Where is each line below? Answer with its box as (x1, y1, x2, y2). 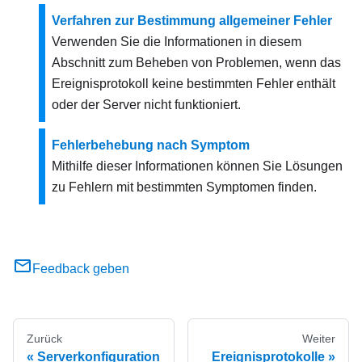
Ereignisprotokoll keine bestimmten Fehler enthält (52, 77, 335, 90)
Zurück (27, 332, 62, 345)
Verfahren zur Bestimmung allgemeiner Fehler (52, 14, 332, 27)
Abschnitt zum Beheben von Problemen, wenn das (52, 56, 341, 69)
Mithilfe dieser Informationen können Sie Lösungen (52, 159, 343, 173)
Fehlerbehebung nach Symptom (52, 138, 250, 152)
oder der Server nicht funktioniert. (52, 98, 241, 112)
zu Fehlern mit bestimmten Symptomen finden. (52, 180, 317, 194)
